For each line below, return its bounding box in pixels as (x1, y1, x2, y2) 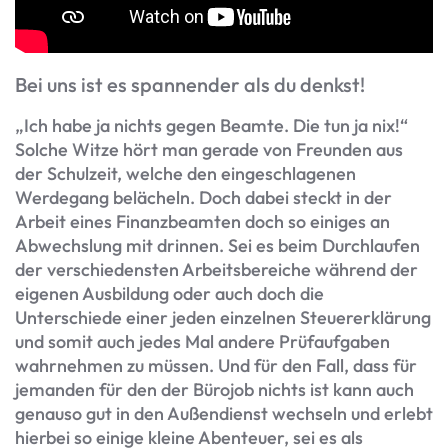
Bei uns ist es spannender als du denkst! (15, 72, 365, 98)
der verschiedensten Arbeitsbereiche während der (15, 258, 418, 282)
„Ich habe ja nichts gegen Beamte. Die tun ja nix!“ (15, 114, 408, 138)
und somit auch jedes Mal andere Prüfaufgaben (15, 330, 390, 354)
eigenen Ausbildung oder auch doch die (15, 282, 324, 306)
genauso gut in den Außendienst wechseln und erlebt (15, 402, 433, 426)
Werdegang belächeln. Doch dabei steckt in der (15, 186, 392, 210)
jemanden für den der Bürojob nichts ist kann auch (15, 378, 414, 402)
